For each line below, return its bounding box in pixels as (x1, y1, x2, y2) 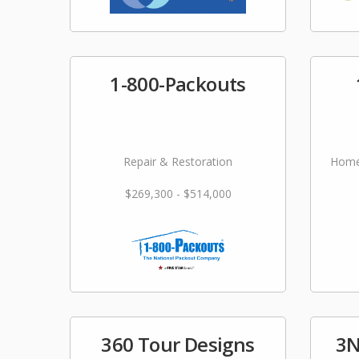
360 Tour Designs (101, 331, 255, 357)
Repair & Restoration (123, 154, 232, 169)
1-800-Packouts (110, 71, 246, 97)
